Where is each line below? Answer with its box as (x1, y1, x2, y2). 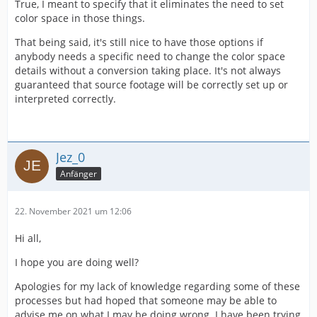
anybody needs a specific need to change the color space (15, 50, 285, 64)
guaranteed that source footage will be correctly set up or (15, 78, 288, 92)
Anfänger (60, 168, 97, 180)
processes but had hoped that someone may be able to (15, 294, 277, 308)
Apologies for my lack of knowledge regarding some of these (15, 279, 300, 294)
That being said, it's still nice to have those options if (15, 35, 263, 50)
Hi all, (15, 231, 41, 246)
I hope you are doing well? (15, 255, 139, 270)
